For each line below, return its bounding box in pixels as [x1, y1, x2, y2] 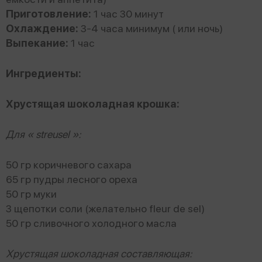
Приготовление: [6, 7, 91, 20]
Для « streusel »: [6, 127, 81, 140]
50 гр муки [6, 187, 57, 200]
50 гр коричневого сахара [6, 158, 132, 171]
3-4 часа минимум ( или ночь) [78, 22, 223, 35]
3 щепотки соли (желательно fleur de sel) [6, 202, 205, 215]
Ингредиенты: [6, 67, 81, 80]
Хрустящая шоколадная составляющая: [6, 247, 192, 260]
